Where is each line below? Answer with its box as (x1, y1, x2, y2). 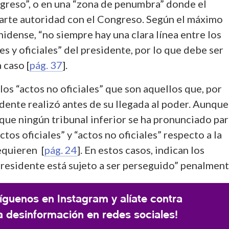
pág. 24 (44, 143, 77, 156)
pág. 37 (30, 58, 62, 71)
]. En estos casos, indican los (77, 143, 204, 156)
